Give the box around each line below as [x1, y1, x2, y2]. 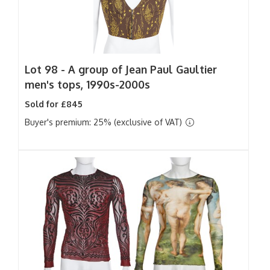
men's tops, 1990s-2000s [25, 78, 150, 91]
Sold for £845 [25, 99, 83, 109]
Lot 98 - [25, 63, 68, 76]
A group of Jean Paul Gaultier [68, 63, 217, 76]
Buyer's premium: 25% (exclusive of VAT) [25, 117, 184, 127]
